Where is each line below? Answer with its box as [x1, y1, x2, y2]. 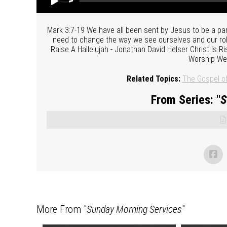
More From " [36, 203, 87, 215]
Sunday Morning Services [87, 203, 182, 215]
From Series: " [150, 92, 220, 107]
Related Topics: [126, 73, 180, 84]
